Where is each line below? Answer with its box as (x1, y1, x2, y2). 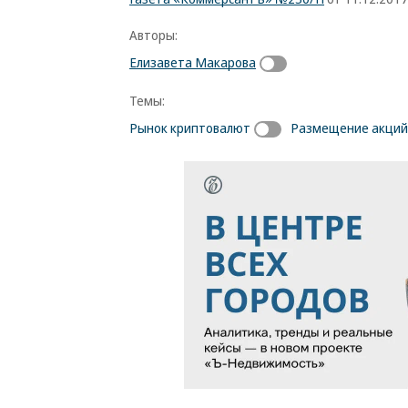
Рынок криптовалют (129, 117, 250, 137)
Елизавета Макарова (129, 53, 256, 71)
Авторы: (129, 25, 178, 44)
